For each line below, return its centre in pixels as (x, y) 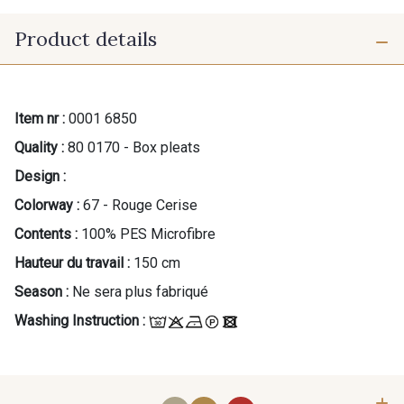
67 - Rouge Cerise (140, 205)
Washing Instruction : (80, 320)
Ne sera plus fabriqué (140, 291)
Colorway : (47, 205)
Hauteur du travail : (72, 262)
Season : (41, 291)
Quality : (39, 147)
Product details (86, 38)
